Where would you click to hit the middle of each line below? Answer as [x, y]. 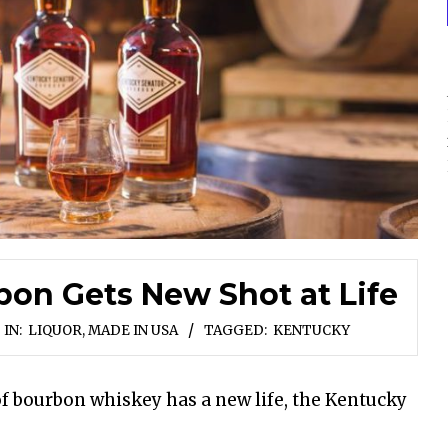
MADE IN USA [133, 330]
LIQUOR [55, 330]
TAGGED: [235, 330]
